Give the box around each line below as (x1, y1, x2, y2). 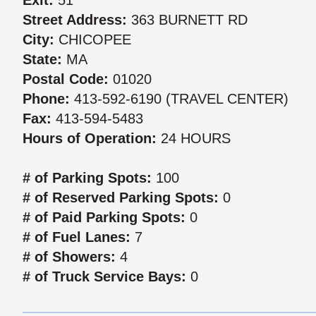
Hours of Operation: (23, 130, 157, 147)
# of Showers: (23, 249, 116, 265)
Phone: (23, 91, 70, 107)
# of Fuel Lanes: (23, 229, 130, 245)
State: (23, 51, 62, 68)
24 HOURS (157, 130, 231, 147)
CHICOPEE (54, 32, 131, 48)
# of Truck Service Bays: (23, 269, 186, 285)
